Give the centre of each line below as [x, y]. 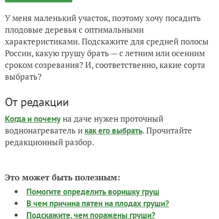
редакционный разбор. [50, 142]
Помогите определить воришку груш [93, 192]
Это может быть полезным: [63, 177]
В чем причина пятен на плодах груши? [98, 203]
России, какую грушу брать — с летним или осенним [105, 53]
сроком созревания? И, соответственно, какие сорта [105, 65]
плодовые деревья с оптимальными [74, 30]
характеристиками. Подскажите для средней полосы [107, 41]
